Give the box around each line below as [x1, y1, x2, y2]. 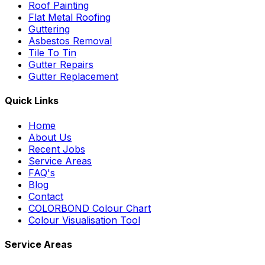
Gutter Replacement [28, 70, 118, 83]
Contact [28, 190, 63, 202]
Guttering [28, 23, 70, 35]
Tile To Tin [28, 47, 76, 59]
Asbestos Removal [28, 35, 112, 47]
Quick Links [5, 95, 59, 107]
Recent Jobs [28, 143, 85, 155]
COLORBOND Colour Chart [28, 202, 151, 214]
